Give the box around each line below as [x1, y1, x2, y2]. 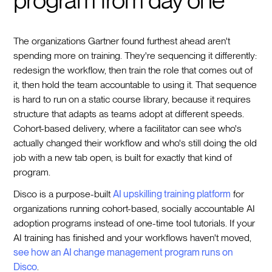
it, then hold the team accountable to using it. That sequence [13, 78, 257, 90]
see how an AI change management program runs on [13, 246, 234, 258]
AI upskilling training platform [113, 188, 231, 200]
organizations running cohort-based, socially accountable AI [13, 202, 256, 214]
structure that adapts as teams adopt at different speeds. [13, 107, 245, 120]
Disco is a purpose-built [13, 188, 114, 200]
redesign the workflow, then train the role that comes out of [13, 64, 253, 76]
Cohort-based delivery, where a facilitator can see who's [13, 122, 242, 134]
